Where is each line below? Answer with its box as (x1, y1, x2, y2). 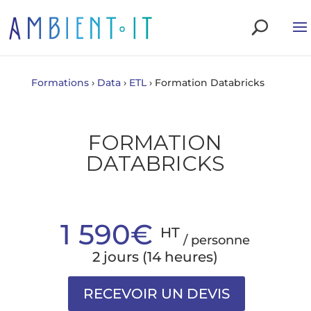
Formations (31, 76, 89, 89)
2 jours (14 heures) (92, 249, 219, 265)
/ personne (183, 233, 251, 248)
